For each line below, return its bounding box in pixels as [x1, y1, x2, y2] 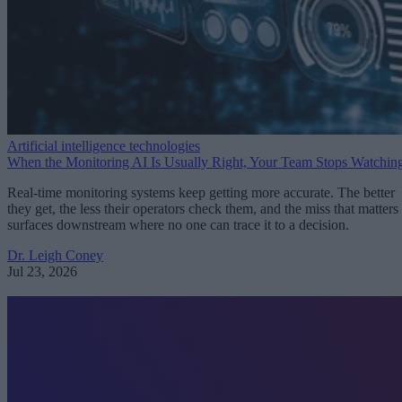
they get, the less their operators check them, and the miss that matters [7, 201, 398, 217]
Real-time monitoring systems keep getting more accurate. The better [7, 185, 395, 201]
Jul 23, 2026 [7, 264, 77, 280]
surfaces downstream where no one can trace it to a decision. [7, 217, 349, 233]
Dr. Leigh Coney [7, 248, 103, 264]
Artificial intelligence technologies [7, 138, 200, 154]
